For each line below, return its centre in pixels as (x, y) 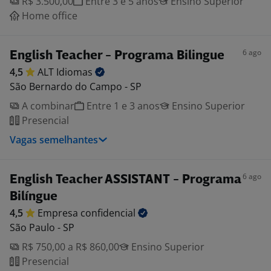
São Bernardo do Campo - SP (76, 87)
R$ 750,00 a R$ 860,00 (69, 247)
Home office (48, 16)
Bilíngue (34, 197)
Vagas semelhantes (54, 140)
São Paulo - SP (42, 227)
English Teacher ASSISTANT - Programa (126, 180)
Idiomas (76, 72)
